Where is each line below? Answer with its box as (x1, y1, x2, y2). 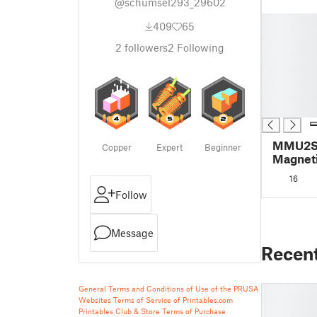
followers (122, 41, 168, 54)
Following (174, 41, 224, 54)
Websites (79, 295, 111, 304)
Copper (101, 142, 132, 153)
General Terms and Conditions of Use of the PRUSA (79, 284, 258, 293)
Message (111, 226, 154, 239)
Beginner (204, 142, 242, 153)
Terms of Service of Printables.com (113, 295, 233, 304)
